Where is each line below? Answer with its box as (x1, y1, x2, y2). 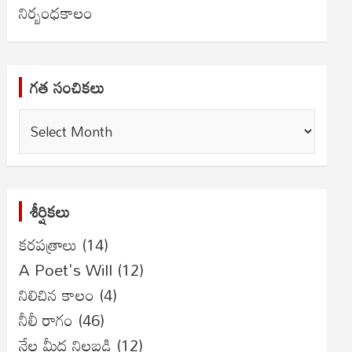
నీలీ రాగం (19, 304, 74, 335)
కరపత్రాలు (19, 229, 78, 260)
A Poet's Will (19, 254, 113, 285)
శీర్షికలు (30, 196, 71, 227)
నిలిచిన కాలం (19, 279, 95, 310)
